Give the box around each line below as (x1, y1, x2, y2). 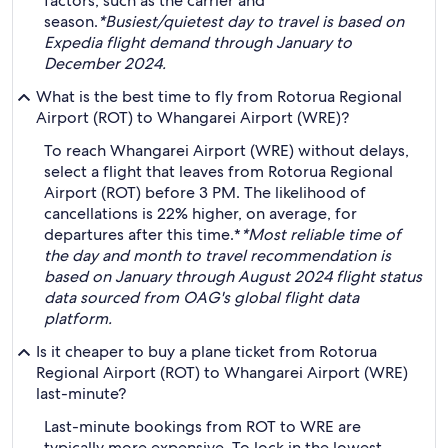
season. (44, 11, 98, 32)
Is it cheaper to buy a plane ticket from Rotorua (36, 341, 377, 362)
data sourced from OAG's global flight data (44, 287, 359, 308)
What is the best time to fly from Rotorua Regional (36, 86, 402, 107)
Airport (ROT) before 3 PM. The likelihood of (44, 182, 366, 203)
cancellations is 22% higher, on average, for (44, 203, 357, 224)
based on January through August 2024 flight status (44, 266, 422, 287)
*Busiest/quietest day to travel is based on (98, 11, 404, 32)
